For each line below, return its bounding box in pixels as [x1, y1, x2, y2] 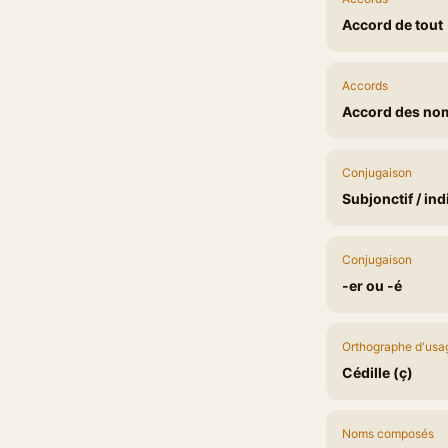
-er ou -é [342, 277, 402, 294]
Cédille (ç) [342, 364, 413, 381]
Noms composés [342, 426, 434, 441]
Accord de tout [342, 16, 443, 33]
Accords [342, 78, 388, 93]
